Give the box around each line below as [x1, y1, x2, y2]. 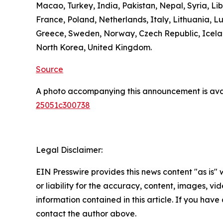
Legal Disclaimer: [36, 145, 103, 155]
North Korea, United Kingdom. [36, 42, 152, 53]
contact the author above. [36, 209, 136, 219]
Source [36, 64, 63, 75]
